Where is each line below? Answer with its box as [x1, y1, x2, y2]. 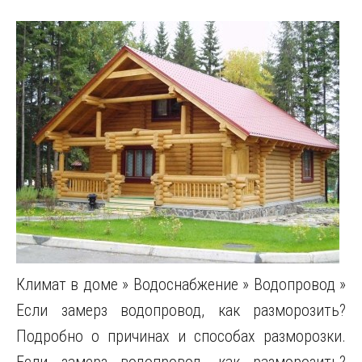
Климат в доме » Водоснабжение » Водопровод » [16, 275, 346, 294]
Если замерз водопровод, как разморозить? [16, 301, 346, 320]
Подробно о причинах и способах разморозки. [16, 326, 346, 346]
